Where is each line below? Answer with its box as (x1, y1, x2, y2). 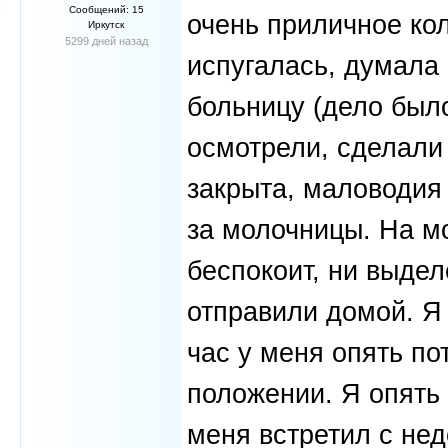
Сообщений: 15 (68, 4, 144, 15)
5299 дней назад (64, 35, 148, 47)
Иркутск (88, 19, 124, 30)
